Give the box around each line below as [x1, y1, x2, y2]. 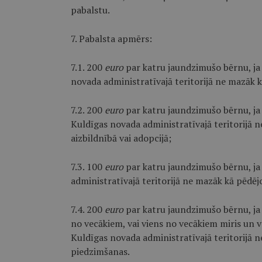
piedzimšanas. [70, 245, 130, 258]
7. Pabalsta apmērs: [70, 32, 152, 45]
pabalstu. [70, 4, 110, 16]
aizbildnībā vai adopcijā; [70, 132, 171, 144]
